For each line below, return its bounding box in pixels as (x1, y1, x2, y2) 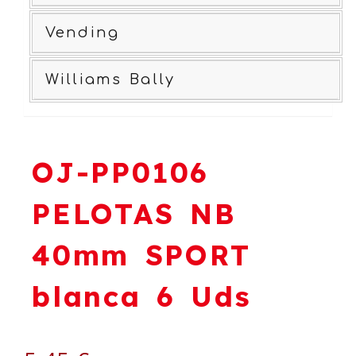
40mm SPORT (32, 238, 251, 273)
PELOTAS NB (32, 196, 237, 231)
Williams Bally (45, 72, 176, 87)
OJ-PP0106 (32, 155, 210, 190)
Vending (45, 25, 120, 41)
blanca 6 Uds (32, 279, 252, 314)
